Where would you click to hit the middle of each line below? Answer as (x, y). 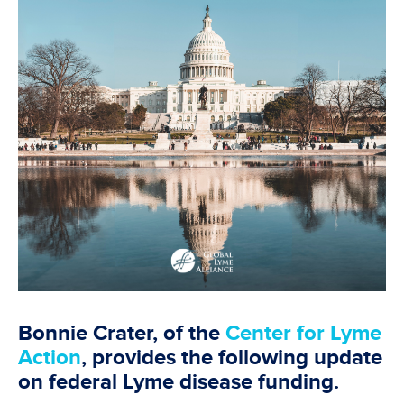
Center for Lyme (303, 333)
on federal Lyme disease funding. (179, 381)
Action (50, 357)
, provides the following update (232, 357)
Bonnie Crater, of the (122, 333)
